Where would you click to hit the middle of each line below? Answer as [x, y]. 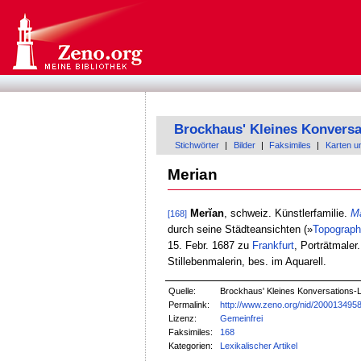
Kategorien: [191, 346]
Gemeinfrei [242, 319]
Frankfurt [273, 245]
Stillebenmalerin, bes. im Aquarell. [247, 261]
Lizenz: [183, 319]
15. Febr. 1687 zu [210, 245]
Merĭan [207, 213]
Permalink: [189, 305]
